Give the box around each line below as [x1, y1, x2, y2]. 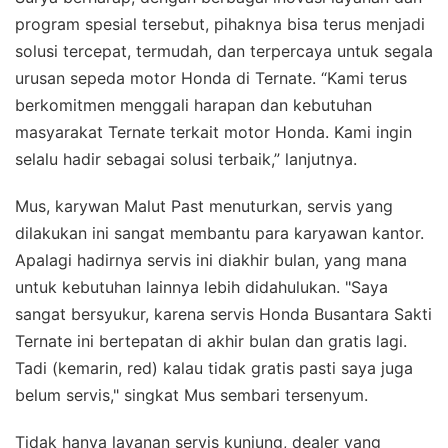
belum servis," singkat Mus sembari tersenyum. [15, 384, 368, 405]
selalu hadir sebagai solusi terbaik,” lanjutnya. [15, 148, 357, 169]
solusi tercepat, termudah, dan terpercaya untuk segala [15, 40, 433, 61]
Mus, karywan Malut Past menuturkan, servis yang [15, 195, 393, 216]
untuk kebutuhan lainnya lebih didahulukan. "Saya [15, 276, 388, 297]
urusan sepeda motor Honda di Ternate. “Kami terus [15, 67, 407, 88]
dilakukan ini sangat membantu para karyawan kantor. [15, 222, 424, 243]
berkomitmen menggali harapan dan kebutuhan [15, 94, 372, 115]
